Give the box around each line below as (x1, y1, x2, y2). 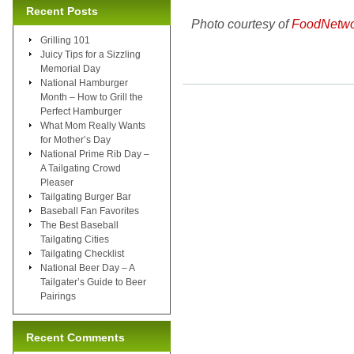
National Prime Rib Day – (40, 148, 149, 160)
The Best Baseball (40, 219, 119, 231)
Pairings (40, 290, 76, 302)
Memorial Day (40, 62, 100, 74)
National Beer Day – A (40, 262, 134, 273)
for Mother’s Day (40, 134, 111, 145)
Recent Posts (26, 4, 98, 17)
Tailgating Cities (40, 233, 109, 245)
